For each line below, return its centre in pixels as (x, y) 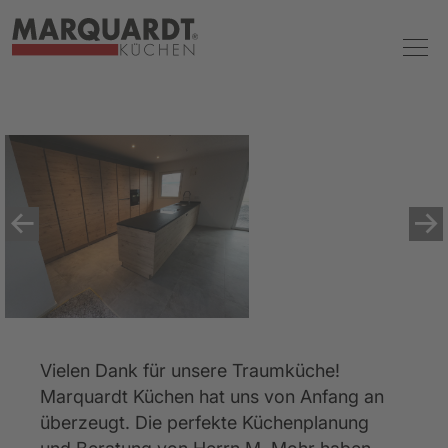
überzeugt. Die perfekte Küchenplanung (207, 422)
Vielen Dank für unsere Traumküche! (192, 370)
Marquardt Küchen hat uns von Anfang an (214, 396)
